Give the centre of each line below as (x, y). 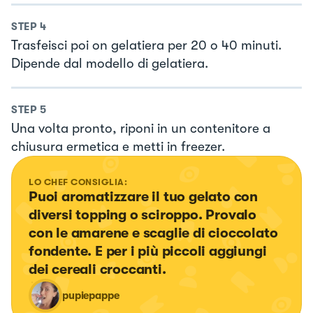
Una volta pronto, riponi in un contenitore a (141, 128)
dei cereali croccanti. (97, 269)
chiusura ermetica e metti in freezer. (118, 146)
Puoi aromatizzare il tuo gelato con (145, 196)
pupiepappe (91, 295)
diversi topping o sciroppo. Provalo (144, 214)
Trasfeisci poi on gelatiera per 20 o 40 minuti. (146, 46)
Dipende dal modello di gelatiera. (110, 64)
